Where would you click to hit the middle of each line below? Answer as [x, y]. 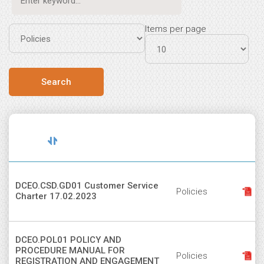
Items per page [176, 29]
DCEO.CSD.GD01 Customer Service [87, 186]
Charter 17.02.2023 [56, 196]
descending [68, 149]
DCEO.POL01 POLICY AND [68, 240]
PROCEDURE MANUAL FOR [70, 250]
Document [197, 138]
